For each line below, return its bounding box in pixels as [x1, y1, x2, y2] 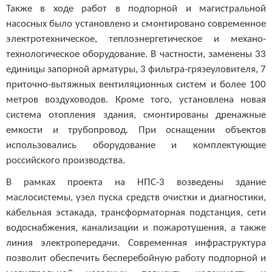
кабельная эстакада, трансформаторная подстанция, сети [6, 207, 266, 218]
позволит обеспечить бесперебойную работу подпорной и [6, 253, 266, 263]
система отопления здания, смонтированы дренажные [6, 110, 266, 121]
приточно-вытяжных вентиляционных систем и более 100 [6, 80, 266, 90]
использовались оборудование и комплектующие [6, 140, 266, 151]
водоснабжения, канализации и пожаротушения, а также [6, 222, 266, 233]
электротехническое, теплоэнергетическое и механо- [6, 34, 266, 45]
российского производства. [6, 155, 125, 166]
